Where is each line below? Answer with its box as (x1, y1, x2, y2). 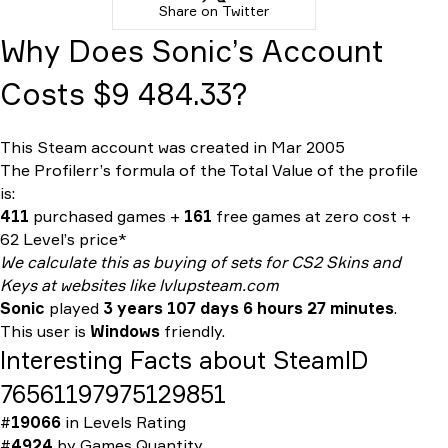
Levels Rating (83, 412, 186, 432)
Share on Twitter (159, 2, 269, 19)
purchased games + (29, 206, 184, 226)
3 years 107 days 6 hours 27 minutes (103, 298, 394, 318)
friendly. (160, 321, 225, 341)
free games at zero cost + (212, 206, 411, 226)
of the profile (313, 160, 418, 180)
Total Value (229, 160, 313, 180)
